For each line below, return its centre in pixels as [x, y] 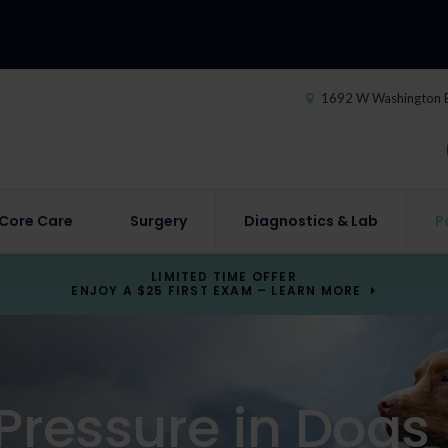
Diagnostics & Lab [311, 221]
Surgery [158, 221]
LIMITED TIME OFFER [224, 276]
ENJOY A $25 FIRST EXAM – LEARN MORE [216, 290]
